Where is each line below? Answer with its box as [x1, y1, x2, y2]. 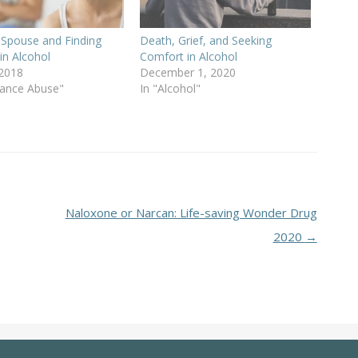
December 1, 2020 [140, 64, 237, 80]
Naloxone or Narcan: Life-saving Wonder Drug [65, 204, 317, 221]
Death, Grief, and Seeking [140, 32, 272, 48]
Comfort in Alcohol [140, 48, 238, 64]
